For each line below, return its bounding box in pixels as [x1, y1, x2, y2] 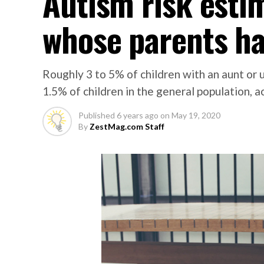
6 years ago [117, 110, 159, 120]
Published [78, 110, 115, 120]
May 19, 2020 [171, 110, 220, 120]
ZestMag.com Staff [90, 121, 164, 131]
